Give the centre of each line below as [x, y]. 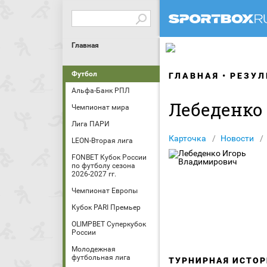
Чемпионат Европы [105, 191]
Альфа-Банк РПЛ [100, 91]
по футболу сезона [103, 166]
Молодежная [94, 249]
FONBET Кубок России [109, 157]
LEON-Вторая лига [102, 141]
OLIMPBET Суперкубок [109, 224]
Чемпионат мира [100, 107]
